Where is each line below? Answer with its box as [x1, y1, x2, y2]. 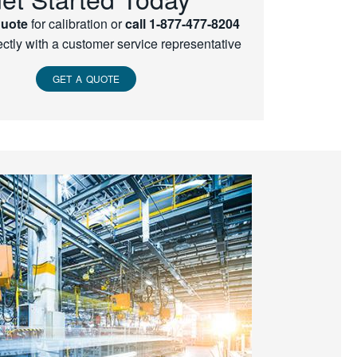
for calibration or [28, 14, 126, 33]
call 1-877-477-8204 [125, 14, 241, 33]
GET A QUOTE [53, 72, 120, 85]
